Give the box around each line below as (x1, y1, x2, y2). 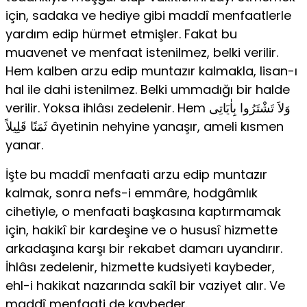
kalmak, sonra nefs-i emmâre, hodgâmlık (5, 184, 258, 202)
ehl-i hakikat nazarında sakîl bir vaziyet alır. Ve (5, 277, 285, 295)
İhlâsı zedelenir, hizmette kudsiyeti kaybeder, (5, 258, 275, 276)
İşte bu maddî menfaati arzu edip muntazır (5, 166, 267, 184)
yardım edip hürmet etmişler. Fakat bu (5, 25, 237, 43)
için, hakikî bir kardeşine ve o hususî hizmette (5, 221, 278, 239)
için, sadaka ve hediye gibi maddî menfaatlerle (5, 7, 291, 25)
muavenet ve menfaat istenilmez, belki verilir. (5, 44, 278, 62)
